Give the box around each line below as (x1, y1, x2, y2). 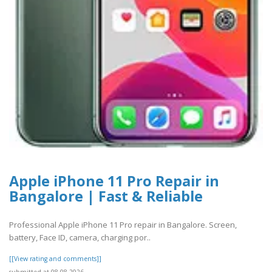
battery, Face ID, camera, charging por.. (9, 231, 151, 243)
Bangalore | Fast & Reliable (9, 186, 203, 206)
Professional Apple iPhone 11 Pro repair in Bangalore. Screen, (9, 219, 237, 230)
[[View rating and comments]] (9, 254, 101, 263)
